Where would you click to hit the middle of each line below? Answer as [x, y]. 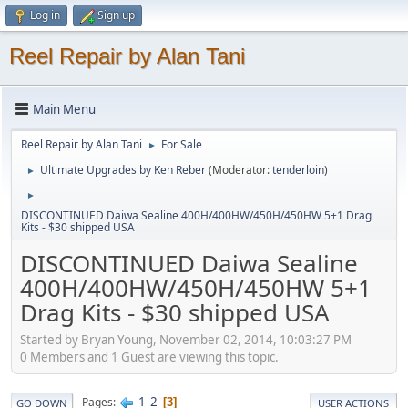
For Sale [182, 144]
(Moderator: [240, 170]
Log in [45, 15]
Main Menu [64, 109]
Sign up [116, 15]
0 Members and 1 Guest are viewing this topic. [149, 357]
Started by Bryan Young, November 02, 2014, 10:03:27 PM [186, 339]
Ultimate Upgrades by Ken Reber [123, 170]
